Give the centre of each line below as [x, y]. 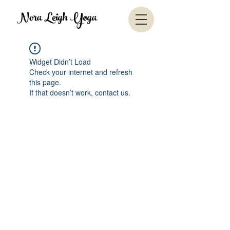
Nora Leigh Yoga [57, 19]
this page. [45, 82]
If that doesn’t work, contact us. [80, 92]
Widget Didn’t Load [60, 62]
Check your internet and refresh [81, 72]
